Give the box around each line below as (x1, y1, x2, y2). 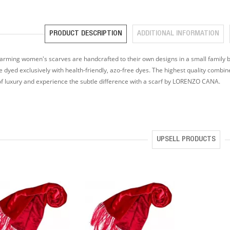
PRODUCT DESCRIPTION (49, 29, 123, 37)
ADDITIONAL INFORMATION (137, 29, 220, 37)
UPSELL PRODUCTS (157, 135, 216, 143)
